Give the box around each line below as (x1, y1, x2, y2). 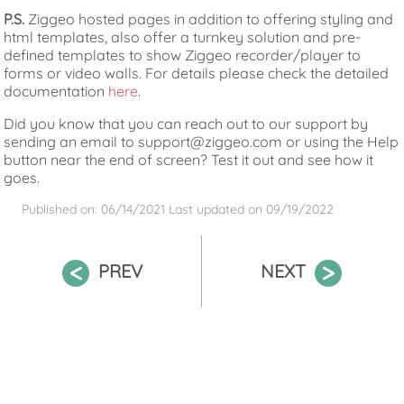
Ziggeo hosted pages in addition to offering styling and (24, 10, 394, 29)
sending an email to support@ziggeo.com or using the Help (4, 133, 399, 151)
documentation (4, 82, 109, 101)
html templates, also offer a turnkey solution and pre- (4, 28, 362, 47)
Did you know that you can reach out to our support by (4, 115, 369, 133)
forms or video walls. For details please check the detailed (4, 64, 390, 83)
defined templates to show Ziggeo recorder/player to (4, 46, 362, 65)
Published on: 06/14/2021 (22, 201, 166, 218)
